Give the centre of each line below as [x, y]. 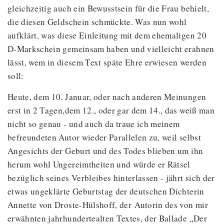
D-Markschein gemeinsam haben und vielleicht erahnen [111, 48]
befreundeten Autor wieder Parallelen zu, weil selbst [104, 137]
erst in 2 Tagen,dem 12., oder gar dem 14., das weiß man [111, 110]
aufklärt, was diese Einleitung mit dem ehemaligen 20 [107, 35]
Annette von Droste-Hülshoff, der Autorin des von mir [108, 204]
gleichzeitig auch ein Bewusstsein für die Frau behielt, [108, 8]
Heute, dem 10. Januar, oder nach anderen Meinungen [107, 96]
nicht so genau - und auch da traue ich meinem [94, 123]
